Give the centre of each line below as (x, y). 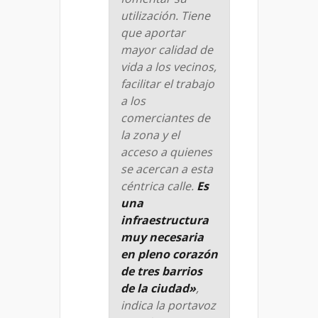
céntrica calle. (159, 186)
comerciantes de (165, 117)
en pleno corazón (169, 254)
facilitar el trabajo (168, 83)
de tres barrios (161, 271)
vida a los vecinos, (169, 66)
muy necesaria (162, 237)
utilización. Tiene (165, 15)
